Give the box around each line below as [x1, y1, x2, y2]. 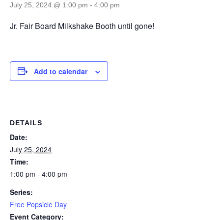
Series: [10, 187, 33, 197]
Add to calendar [34, 66, 87, 76]
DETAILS [10, 118, 42, 127]
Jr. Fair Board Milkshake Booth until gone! [10, 20, 154, 31]
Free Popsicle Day [10, 199, 67, 209]
